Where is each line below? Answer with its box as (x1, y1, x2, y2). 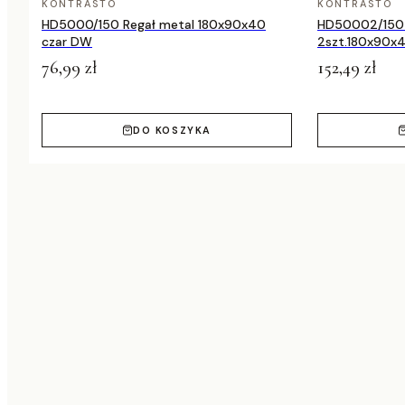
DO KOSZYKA (133, 124, 212, 137)
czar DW (42, 33, 92, 51)
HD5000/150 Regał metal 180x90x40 (42, 16, 266, 33)
